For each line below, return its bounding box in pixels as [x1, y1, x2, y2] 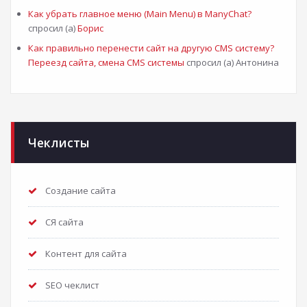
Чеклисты [28, 134, 89, 151]
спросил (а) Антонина [184, 56, 279, 69]
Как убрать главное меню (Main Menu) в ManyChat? [28, 8, 251, 20]
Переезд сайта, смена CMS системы [28, 56, 184, 69]
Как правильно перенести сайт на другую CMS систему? [28, 42, 274, 54]
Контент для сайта [45, 247, 127, 260]
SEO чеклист [45, 279, 99, 291]
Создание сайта [45, 184, 116, 197]
